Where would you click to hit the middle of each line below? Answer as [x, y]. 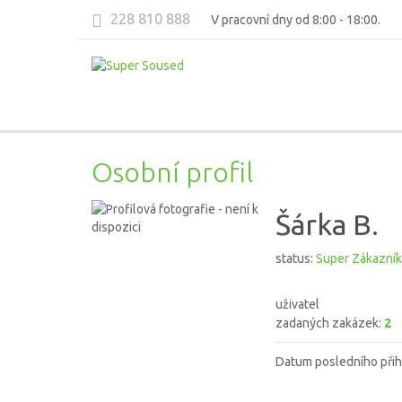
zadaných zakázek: [330, 323]
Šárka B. [327, 224]
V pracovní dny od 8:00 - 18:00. [296, 20]
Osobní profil [172, 172]
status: [296, 258]
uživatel [297, 304]
